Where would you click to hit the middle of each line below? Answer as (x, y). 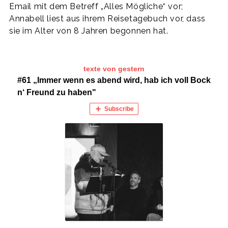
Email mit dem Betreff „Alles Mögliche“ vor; (96, 6)
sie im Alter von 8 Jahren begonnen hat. (89, 31)
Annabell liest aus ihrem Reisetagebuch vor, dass (107, 18)
